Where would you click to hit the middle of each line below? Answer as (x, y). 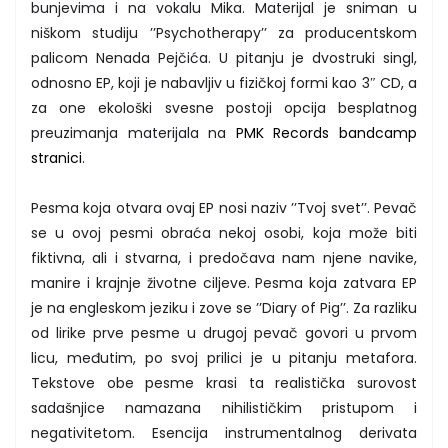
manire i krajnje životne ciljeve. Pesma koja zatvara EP (224, 282)
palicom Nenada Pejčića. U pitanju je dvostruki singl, (224, 57)
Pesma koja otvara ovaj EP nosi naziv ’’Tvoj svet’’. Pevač (224, 207)
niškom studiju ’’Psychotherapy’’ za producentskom (224, 32)
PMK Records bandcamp (326, 132)
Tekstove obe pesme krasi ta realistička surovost (224, 382)
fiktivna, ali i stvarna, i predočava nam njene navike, (224, 257)
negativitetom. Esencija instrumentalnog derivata (224, 432)
